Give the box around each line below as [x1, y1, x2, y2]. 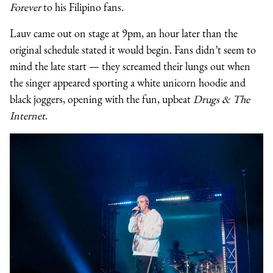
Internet [10, 108, 45, 122]
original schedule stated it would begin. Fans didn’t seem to [10, 42, 256, 57]
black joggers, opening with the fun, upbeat [10, 91, 193, 106]
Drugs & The [193, 91, 250, 106]
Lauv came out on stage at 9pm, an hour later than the [10, 26, 238, 40]
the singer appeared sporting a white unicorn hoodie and [10, 75, 246, 90]
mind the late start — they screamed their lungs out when [10, 58, 250, 73]
